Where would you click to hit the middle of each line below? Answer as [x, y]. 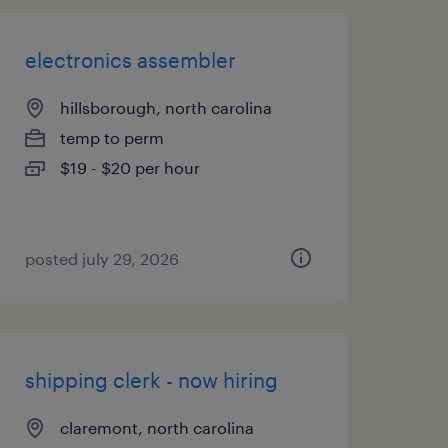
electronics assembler [130, 60]
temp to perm [111, 137]
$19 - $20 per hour [129, 167]
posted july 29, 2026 [101, 258]
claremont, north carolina [156, 427]
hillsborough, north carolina [165, 107]
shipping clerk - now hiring [151, 380]
